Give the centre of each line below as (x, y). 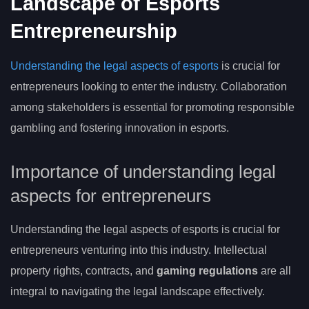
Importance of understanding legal (143, 171)
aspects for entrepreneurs (111, 196)
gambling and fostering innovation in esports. (120, 128)
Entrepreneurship (94, 31)
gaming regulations (207, 270)
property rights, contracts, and (83, 270)
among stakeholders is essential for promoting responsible (152, 107)
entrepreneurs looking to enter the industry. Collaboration (149, 86)
